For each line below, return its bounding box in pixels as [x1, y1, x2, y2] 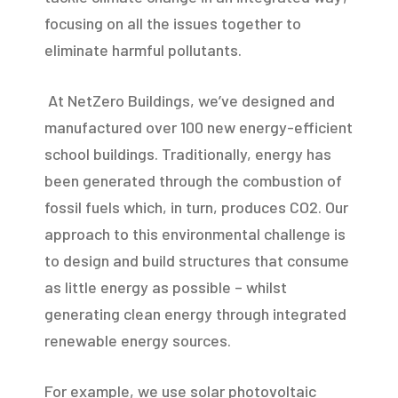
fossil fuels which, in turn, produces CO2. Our [44, 196, 348, 217]
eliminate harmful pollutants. [44, 39, 242, 60]
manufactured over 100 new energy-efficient [44, 116, 353, 137]
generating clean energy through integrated [44, 303, 346, 323]
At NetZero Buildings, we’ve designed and [48, 90, 335, 110]
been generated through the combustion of [44, 170, 342, 190]
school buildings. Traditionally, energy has [44, 143, 331, 163]
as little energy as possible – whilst [44, 276, 287, 297]
